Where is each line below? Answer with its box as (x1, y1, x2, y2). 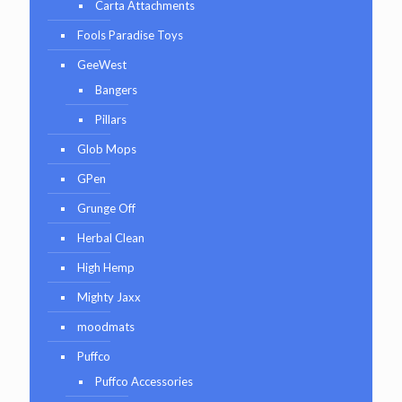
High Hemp (77, 259, 135, 275)
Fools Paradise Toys (77, 27, 183, 42)
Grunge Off (77, 200, 135, 215)
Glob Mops (77, 141, 136, 156)
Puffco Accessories (95, 373, 193, 389)
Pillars (95, 111, 127, 127)
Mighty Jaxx (77, 289, 141, 304)
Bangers (95, 82, 137, 97)
